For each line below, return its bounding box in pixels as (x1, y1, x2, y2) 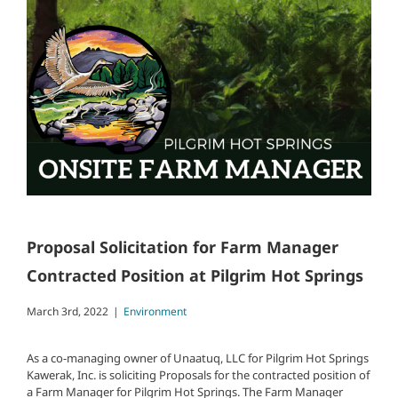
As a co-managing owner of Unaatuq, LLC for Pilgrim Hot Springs (27, 350, 369, 366)
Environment (123, 304, 187, 319)
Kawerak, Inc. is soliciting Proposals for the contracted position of (27, 367, 370, 383)
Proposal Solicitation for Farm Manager (27, 236, 338, 258)
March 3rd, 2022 (27, 304, 108, 319)
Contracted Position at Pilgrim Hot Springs (27, 265, 363, 286)
